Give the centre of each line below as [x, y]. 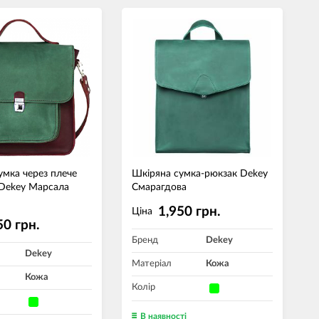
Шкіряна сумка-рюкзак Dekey [200, 174]
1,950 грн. [189, 212]
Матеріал [152, 264]
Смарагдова [159, 187]
